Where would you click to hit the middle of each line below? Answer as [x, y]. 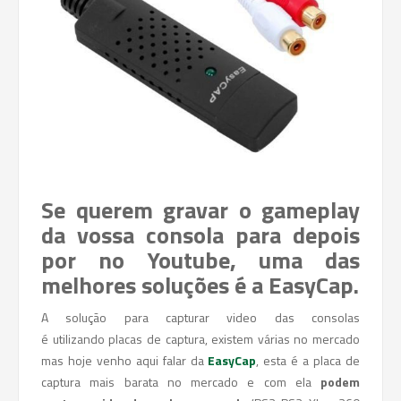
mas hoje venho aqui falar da [125, 360]
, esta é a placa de [308, 360]
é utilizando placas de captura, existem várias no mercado [200, 339]
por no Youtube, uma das [200, 260]
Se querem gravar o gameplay [200, 210]
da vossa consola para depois [200, 235]
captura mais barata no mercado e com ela [181, 382]
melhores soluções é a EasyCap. [200, 285]
